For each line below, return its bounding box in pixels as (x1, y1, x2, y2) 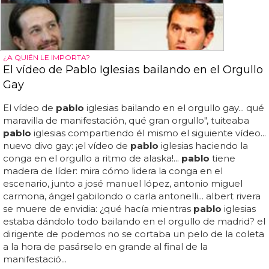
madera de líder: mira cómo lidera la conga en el (3, 165, 223, 177)
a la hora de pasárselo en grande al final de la (3, 241, 208, 253)
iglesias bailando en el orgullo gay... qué (84, 102, 264, 114)
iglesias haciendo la (159, 140, 248, 152)
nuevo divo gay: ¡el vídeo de (3, 140, 130, 152)
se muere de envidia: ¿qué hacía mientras (3, 203, 193, 215)
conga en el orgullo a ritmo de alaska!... (3, 153, 181, 165)
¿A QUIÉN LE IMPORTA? (3, 53, 90, 62)
